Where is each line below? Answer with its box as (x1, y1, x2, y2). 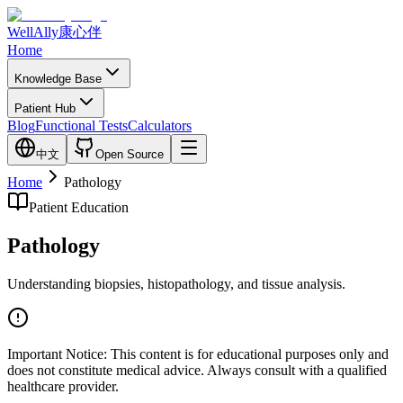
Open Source (95, 148, 164, 161)
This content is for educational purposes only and (111, 345, 389, 362)
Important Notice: (7, 345, 107, 362)
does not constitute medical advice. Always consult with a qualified (7, 362, 387, 378)
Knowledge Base (14, 72, 102, 85)
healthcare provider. (7, 378, 119, 394)
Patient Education (29, 200, 129, 215)
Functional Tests (35, 118, 128, 133)
